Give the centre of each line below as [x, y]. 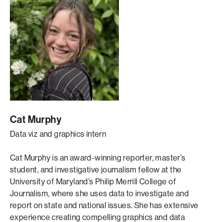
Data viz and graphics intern [58, 134]
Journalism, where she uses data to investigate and [99, 194]
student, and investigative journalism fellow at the [96, 170]
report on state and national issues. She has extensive [104, 205]
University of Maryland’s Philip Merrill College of [93, 182]
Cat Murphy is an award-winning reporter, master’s [98, 158]
